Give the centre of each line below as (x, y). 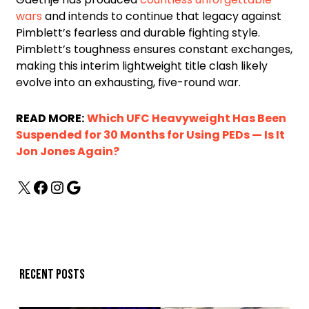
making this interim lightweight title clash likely (142, 66)
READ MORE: (50, 119)
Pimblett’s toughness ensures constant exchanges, (154, 50)
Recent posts (52, 275)
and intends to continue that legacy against (162, 17)
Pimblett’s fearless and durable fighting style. (138, 33)
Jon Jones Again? (68, 152)
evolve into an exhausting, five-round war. (128, 83)
